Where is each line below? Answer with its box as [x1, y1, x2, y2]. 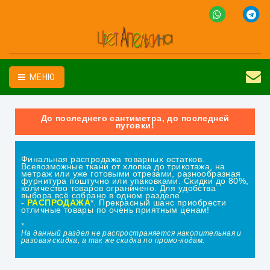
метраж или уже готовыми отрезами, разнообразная [21, 169, 241, 178]
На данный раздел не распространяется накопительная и [21, 229, 242, 237]
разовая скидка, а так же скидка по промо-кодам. [21, 236, 205, 245]
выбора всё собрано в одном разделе [21, 190, 180, 200]
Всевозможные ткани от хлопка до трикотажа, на [21, 162, 225, 171]
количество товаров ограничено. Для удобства [21, 183, 216, 193]
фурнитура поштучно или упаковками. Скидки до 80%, [21, 176, 249, 186]
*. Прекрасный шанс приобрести [90, 198, 227, 207]
